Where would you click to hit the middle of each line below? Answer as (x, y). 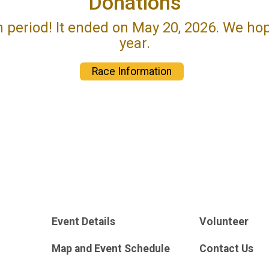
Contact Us (226, 249)
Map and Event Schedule (110, 249)
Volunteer (224, 222)
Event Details (83, 222)
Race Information (132, 71)
